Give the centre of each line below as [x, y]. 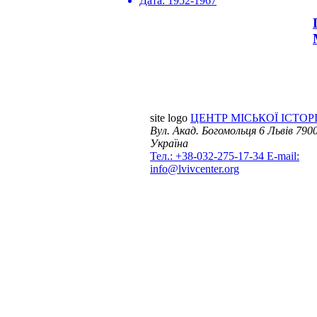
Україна [169, 144]
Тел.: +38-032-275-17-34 [208, 156]
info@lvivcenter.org [195, 169]
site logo [169, 118]
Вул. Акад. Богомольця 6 [207, 131]
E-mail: [283, 156]
